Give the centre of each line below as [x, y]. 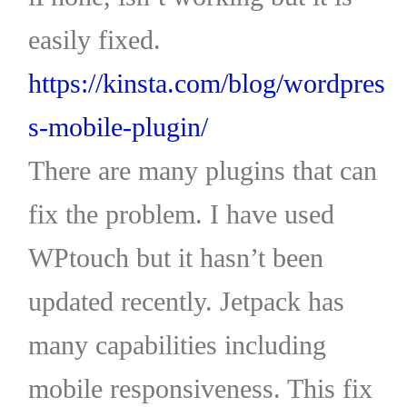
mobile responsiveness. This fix [200, 388]
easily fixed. [94, 39]
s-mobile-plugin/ [118, 126]
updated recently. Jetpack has [186, 301]
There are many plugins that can [202, 170]
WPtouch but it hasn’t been [175, 257]
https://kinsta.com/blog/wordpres [206, 83]
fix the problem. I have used [181, 213]
